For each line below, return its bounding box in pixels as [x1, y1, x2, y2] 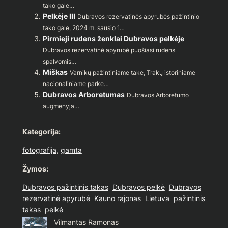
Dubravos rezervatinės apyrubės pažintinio [77, 13, 199, 21]
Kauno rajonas [94, 194, 141, 203]
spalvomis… [42, 58, 76, 66]
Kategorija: [22, 127, 61, 136]
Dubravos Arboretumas [42, 90, 125, 99]
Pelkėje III [42, 12, 75, 21]
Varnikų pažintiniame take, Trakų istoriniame [69, 69, 195, 77]
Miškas [42, 68, 68, 77]
